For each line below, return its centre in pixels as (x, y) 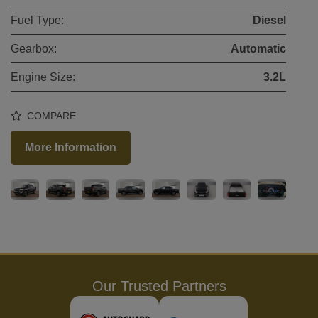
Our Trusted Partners (159, 286)
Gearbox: (34, 49)
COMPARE (50, 116)
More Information (71, 148)
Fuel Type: (37, 21)
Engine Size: (43, 77)
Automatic (258, 49)
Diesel (269, 21)
